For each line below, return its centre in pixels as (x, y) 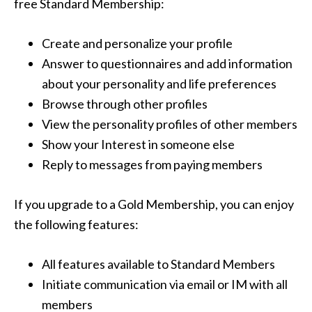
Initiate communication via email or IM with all (165, 284)
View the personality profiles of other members (170, 124)
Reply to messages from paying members (152, 165)
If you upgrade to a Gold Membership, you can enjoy (154, 204)
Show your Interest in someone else (138, 145)
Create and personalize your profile (137, 44)
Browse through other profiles (125, 104)
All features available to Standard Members (158, 264)
